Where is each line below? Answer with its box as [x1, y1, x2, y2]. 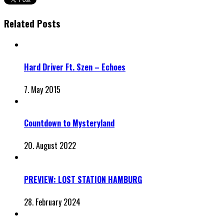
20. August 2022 [24, 139, 76, 152]
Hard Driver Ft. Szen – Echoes [24, 60, 125, 73]
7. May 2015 [24, 83, 60, 95]
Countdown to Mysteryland [24, 117, 114, 129]
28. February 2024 [24, 195, 80, 208]
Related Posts [4, 16, 60, 30]
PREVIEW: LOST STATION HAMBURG [24, 173, 142, 185]
